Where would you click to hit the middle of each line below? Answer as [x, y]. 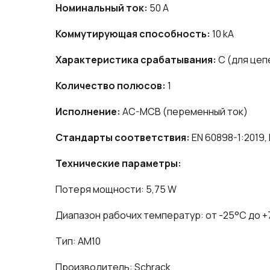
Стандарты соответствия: [123, 138]
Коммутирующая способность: [133, 34]
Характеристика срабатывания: [136, 60]
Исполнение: [88, 112]
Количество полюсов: [111, 86]
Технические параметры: [118, 164]
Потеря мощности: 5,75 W [116, 190]
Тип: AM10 [78, 241]
